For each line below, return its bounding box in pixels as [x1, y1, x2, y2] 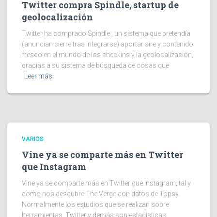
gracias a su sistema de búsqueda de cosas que [22, 62, 169, 70]
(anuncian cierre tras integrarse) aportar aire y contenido [22, 40, 193, 48]
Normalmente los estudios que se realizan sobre [22, 201, 169, 209]
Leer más [24, 72, 52, 80]
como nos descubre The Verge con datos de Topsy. [22, 190, 180, 198]
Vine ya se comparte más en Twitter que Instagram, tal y [22, 179, 191, 187]
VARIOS [22, 136, 44, 143]
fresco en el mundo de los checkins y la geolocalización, [22, 51, 193, 59]
